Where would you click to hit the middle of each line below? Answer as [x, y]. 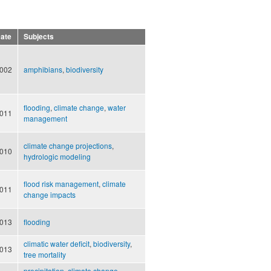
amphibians [43, 70]
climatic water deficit [57, 244]
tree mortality [45, 255]
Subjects [39, 37]
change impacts [50, 195]
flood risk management [61, 184]
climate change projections [68, 146]
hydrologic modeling [57, 157]
